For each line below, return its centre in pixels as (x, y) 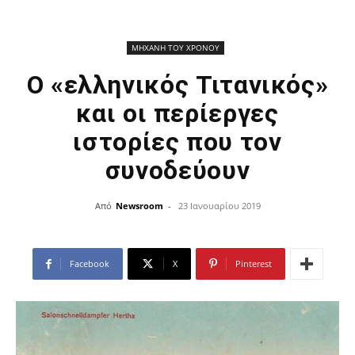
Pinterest (253, 263)
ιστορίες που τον (177, 142)
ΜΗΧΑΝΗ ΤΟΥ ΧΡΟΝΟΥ (176, 48)
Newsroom (139, 206)
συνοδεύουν (177, 170)
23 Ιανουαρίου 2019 (219, 206)
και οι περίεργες (177, 113)
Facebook (89, 263)
